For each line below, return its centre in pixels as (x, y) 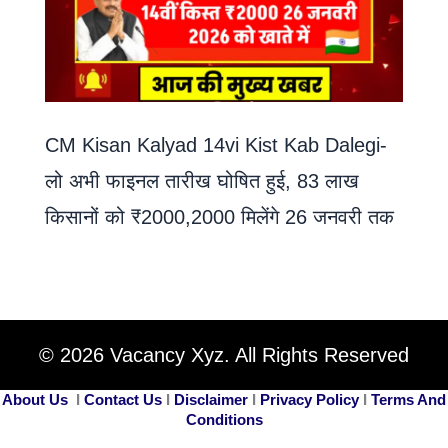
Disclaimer (211, 399)
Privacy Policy (309, 399)
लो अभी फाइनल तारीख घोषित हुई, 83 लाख (202, 181)
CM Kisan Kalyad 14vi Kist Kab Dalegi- (216, 145)
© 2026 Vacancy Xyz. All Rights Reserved (224, 355)
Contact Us (123, 399)
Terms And (408, 399)
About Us (35, 399)
